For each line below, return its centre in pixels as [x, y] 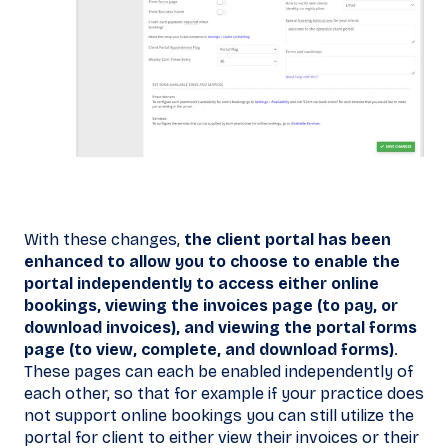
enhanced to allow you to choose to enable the [212, 262]
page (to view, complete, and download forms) [209, 350]
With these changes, [104, 240]
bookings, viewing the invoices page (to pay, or [211, 306]
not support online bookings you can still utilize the [219, 416]
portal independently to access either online [201, 284]
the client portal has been [287, 240]
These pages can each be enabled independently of [218, 372]
